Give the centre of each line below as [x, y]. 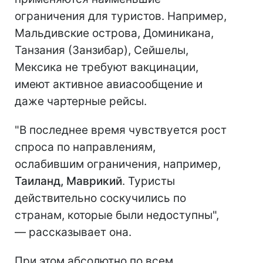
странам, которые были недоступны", [117, 215]
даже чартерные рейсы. [81, 102]
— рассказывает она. [73, 232]
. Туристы [149, 181]
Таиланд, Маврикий [68, 181]
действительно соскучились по [100, 198]
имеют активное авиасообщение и [109, 85]
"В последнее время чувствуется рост [121, 130]
